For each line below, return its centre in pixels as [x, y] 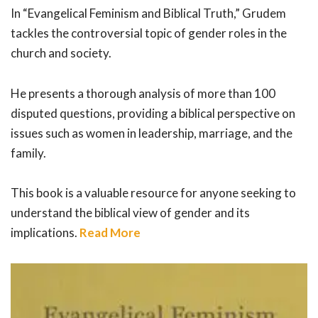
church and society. [61, 53]
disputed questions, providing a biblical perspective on [153, 113]
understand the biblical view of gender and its [130, 213]
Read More [110, 233]
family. [28, 153]
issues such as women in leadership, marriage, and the [152, 133]
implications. [45, 233]
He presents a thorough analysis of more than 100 [143, 93]
